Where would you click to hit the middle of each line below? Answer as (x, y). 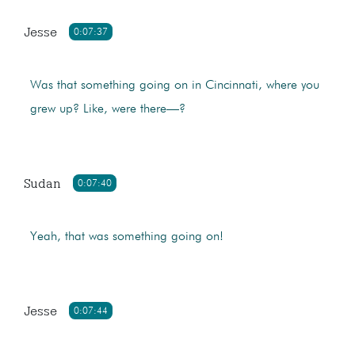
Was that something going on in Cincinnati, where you (174, 86)
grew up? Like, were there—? (107, 110)
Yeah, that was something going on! (126, 237)
